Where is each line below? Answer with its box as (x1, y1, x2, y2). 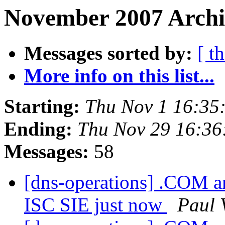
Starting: (4, 95, 80, 118)
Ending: (4, 118, 72, 140)
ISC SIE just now (24, 194, 167, 216)
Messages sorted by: (24, 42, 192, 64)
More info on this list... (24, 65, 214, 87)
